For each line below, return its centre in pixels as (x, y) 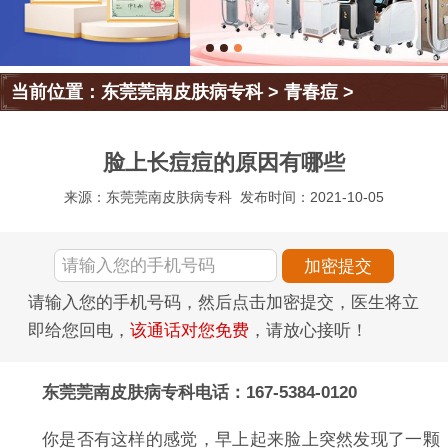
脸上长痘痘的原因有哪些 (224, 163)
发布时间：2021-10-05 (312, 197)
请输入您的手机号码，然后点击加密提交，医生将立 (223, 302)
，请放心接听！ (308, 330)
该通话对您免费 (189, 330)
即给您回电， (79, 330)
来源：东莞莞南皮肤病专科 (147, 197)
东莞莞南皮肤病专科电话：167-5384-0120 (199, 392)
